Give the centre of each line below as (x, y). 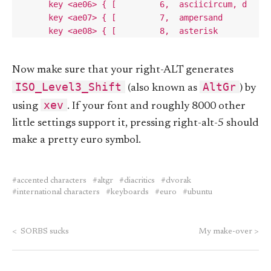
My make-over (227, 231)
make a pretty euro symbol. (77, 140)
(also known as (162, 88)
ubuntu (200, 192)
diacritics (139, 181)
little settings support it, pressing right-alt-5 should (135, 123)
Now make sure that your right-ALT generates (123, 70)
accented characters (52, 181)
